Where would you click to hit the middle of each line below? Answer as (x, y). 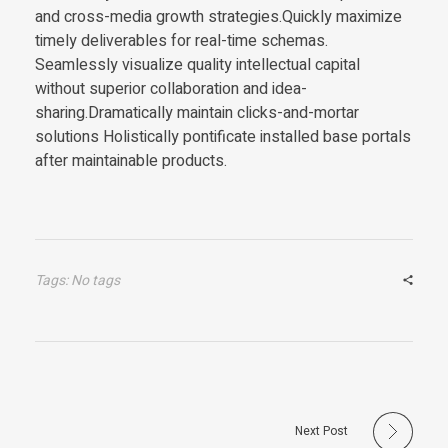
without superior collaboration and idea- (171, 89)
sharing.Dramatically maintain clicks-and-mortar (197, 113)
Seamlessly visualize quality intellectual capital (197, 65)
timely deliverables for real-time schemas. (181, 41)
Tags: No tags (77, 281)
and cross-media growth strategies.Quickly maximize (218, 17)
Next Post (321, 431)
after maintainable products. (131, 161)
